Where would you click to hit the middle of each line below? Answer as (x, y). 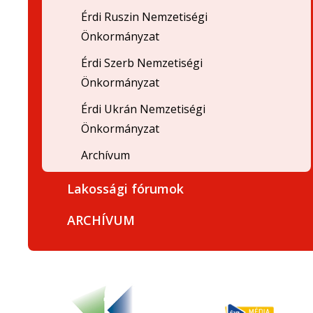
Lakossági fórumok (125, 189)
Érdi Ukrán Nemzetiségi (143, 109)
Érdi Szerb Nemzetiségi (142, 63)
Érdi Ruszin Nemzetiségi (144, 17)
